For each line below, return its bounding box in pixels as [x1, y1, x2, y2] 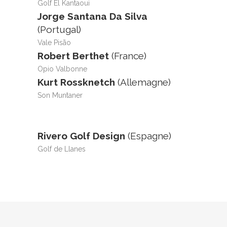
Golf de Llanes [37, 145, 86, 153]
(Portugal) [37, 24, 81, 35]
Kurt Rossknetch [37, 77, 118, 88]
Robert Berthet [37, 50, 111, 61]
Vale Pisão [37, 39, 71, 47]
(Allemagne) [118, 77, 171, 88]
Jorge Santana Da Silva [37, 11, 147, 22]
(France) [111, 50, 146, 61]
